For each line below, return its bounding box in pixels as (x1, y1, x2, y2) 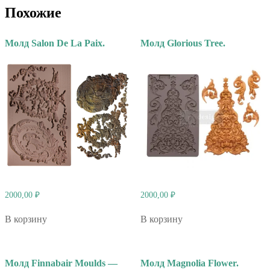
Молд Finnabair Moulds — (5, 258, 118, 269)
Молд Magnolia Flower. (140, 258, 239, 269)
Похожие (5, 5, 61, 21)
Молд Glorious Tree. (140, 38, 225, 49)
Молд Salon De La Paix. (5, 38, 105, 49)
